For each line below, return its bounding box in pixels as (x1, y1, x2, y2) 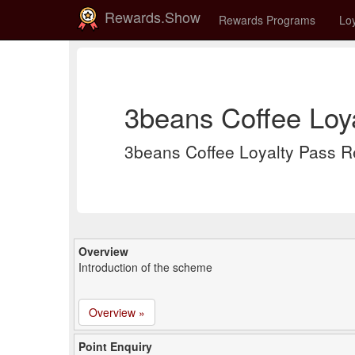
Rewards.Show (101, 6, 200, 27)
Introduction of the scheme (78, 259, 212, 275)
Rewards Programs (219, 12, 315, 28)
